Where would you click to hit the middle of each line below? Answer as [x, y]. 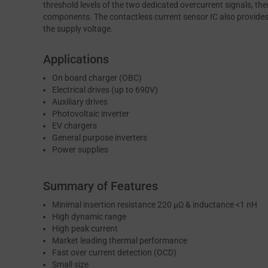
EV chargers [74, 126]
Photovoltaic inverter [91, 114]
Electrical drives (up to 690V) [105, 90]
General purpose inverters [100, 138]
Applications [76, 60]
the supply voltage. [78, 29]
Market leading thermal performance [120, 241]
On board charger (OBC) [97, 78]
